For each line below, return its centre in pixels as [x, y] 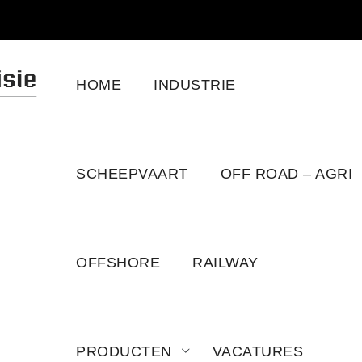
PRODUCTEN [124, 351]
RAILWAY [225, 263]
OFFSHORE [118, 263]
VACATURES [258, 351]
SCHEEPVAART [132, 174]
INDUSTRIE [195, 85]
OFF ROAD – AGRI [286, 174]
